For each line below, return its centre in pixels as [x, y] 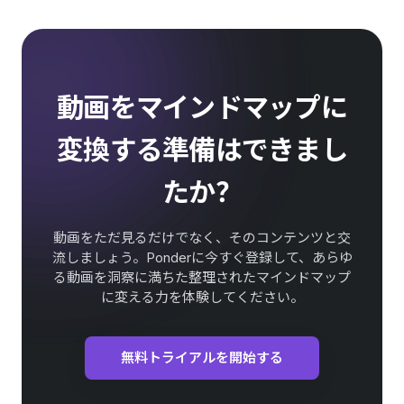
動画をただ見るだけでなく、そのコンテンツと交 [202, 237]
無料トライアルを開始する [202, 357]
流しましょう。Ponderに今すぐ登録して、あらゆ [202, 257]
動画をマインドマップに [202, 107]
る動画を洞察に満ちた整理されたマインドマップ [202, 277]
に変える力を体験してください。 [202, 297]
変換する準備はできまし [202, 149]
